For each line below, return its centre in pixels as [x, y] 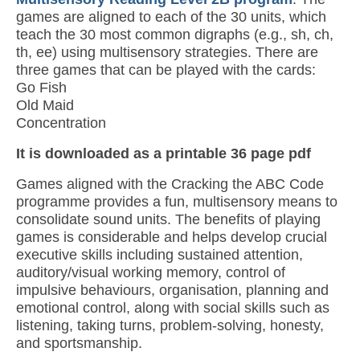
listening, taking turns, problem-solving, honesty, [170, 326]
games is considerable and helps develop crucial [172, 237]
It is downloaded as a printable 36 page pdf [164, 154]
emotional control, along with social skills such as [173, 308]
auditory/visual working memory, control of [151, 273]
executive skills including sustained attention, [160, 255]
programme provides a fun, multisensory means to [177, 202]
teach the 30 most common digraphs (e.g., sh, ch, [175, 35]
